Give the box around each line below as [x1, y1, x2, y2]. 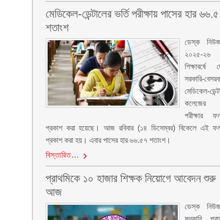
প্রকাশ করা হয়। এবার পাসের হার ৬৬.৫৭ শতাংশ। [45, 136, 171, 144]
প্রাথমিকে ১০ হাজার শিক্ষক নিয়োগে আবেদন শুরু [45, 172, 216, 185]
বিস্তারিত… [45, 151, 80, 159]
